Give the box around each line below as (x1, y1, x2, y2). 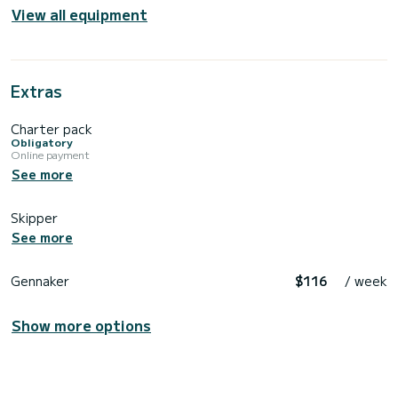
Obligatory (11, 134, 73, 150)
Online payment (11, 147, 90, 163)
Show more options (12, 314, 151, 336)
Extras (11, 79, 62, 103)
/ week (345, 271, 387, 290)
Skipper (11, 208, 58, 227)
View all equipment (12, 4, 147, 26)
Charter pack (11, 120, 92, 139)
